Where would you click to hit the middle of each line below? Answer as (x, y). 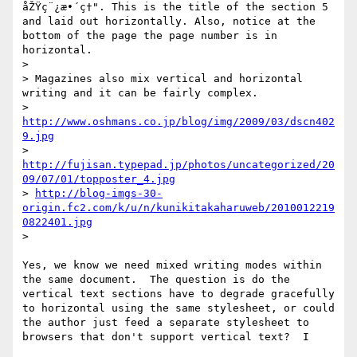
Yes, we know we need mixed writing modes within (172, 265)
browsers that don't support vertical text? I (166, 337)
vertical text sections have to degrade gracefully (178, 294)
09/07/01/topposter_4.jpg (99, 179)
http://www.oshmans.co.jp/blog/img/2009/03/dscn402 (178, 122)
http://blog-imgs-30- (99, 194)
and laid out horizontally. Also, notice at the (169, 22)
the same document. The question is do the (156, 280)
